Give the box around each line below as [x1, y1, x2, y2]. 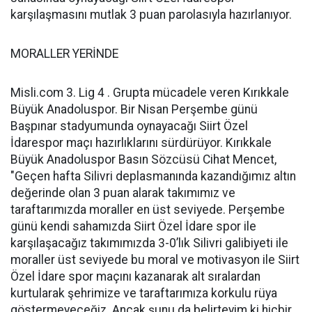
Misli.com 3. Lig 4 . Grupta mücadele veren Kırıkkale [10, 86, 289, 100]
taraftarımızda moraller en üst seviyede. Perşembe [10, 203, 285, 217]
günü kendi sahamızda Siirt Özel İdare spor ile [10, 219, 256, 233]
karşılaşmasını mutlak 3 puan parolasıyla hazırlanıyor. [10, 8, 292, 22]
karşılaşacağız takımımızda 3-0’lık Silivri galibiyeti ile [10, 236, 288, 250]
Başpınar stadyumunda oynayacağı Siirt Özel [10, 119, 248, 133]
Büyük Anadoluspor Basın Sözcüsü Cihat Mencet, [10, 153, 276, 166]
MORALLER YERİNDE [10, 47, 118, 61]
